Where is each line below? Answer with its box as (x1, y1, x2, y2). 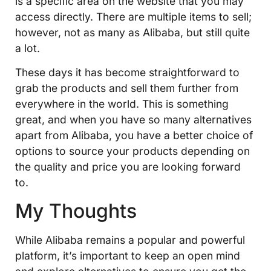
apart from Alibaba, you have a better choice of (15, 129, 253, 142)
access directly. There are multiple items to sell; (15, 10, 252, 23)
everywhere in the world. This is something (15, 97, 229, 111)
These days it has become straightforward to (15, 66, 240, 79)
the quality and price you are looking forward (15, 160, 241, 174)
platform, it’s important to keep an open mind (15, 249, 240, 262)
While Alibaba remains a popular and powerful (15, 233, 245, 246)
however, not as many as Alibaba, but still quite (15, 26, 250, 39)
